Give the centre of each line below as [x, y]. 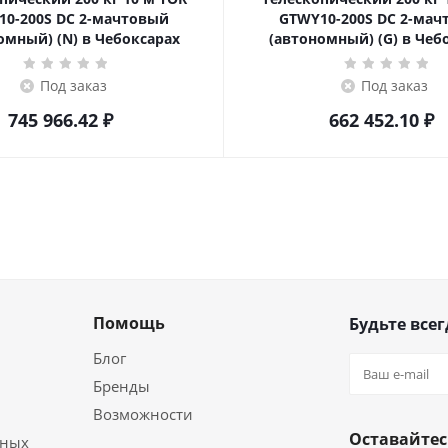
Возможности [143, 414]
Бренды [121, 386]
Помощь [129, 323]
